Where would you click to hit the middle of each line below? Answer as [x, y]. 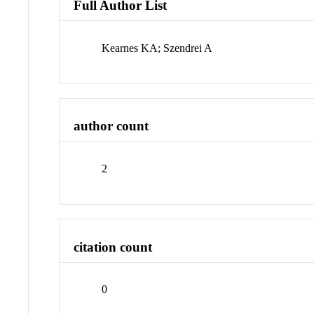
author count [111, 126]
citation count [113, 247]
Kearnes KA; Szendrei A [157, 48]
